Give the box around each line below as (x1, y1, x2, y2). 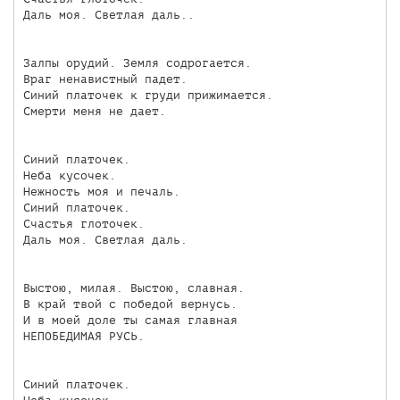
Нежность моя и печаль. (22, 184, 180, 198)
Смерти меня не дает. (22, 104, 166, 118)
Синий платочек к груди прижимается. (22, 87, 273, 102)
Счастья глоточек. (22, 216, 145, 230)
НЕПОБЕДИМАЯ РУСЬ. (22, 329, 145, 343)
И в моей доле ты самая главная (22, 312, 237, 327)
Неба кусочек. (22, 168, 116, 182)
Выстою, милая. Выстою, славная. (22, 280, 245, 295)
